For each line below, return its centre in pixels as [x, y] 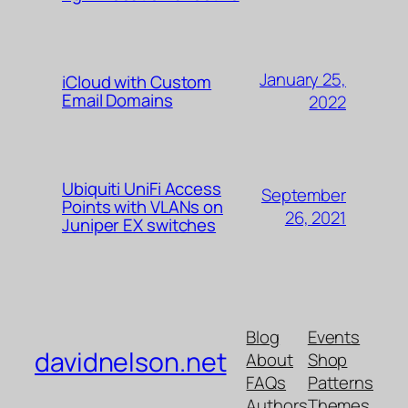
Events [334, 337]
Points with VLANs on [143, 206]
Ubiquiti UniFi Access [142, 188]
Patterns [340, 383]
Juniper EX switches [139, 224]
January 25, [303, 79]
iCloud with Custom [137, 82]
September [303, 194]
